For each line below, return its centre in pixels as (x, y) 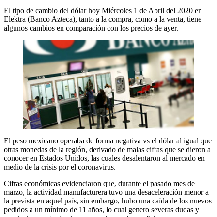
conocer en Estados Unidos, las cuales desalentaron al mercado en (104, 158)
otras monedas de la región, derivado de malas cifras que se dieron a (107, 149)
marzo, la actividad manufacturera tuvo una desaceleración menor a (106, 192)
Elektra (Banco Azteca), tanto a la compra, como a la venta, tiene (103, 19)
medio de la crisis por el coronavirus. (60, 167)
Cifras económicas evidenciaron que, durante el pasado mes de (99, 183)
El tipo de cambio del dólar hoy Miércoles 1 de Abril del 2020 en (103, 10)
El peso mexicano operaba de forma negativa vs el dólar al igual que (108, 140)
